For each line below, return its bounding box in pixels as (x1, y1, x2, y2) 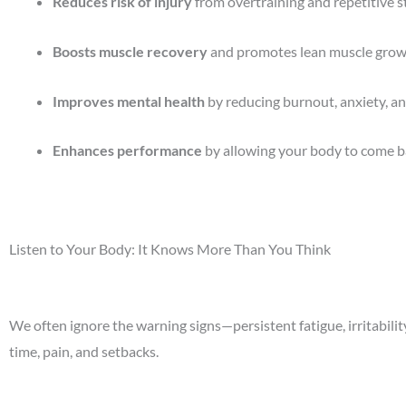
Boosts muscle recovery (53, 43, 208, 61)
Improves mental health (53, 92, 205, 110)
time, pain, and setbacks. (9, 343, 159, 360)
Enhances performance (53, 141, 202, 159)
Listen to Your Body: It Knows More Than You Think (9, 240, 331, 258)
